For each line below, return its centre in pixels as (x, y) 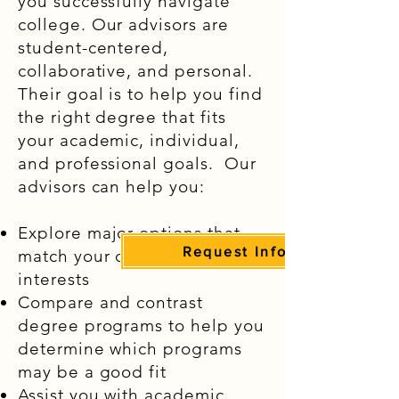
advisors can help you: (111, 187)
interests (54, 279)
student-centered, (94, 48)
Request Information (266, 251)
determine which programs (130, 349)
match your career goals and (137, 256)
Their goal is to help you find (140, 94)
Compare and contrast (110, 302)
